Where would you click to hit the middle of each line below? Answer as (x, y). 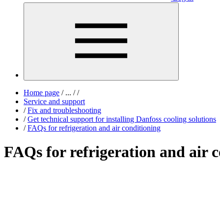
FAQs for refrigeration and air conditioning (94, 128)
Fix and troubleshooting (64, 110)
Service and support (54, 101)
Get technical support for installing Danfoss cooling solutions (122, 119)
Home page (41, 93)
